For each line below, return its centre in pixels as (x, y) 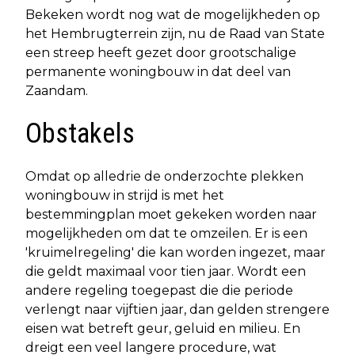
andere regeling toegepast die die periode (159, 290)
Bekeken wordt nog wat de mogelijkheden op (173, 14)
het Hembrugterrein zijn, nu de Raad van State (175, 33)
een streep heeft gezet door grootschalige (161, 52)
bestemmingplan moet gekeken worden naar (171, 214)
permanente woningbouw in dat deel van (158, 71)
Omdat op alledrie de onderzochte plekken (164, 176)
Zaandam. (57, 90)
